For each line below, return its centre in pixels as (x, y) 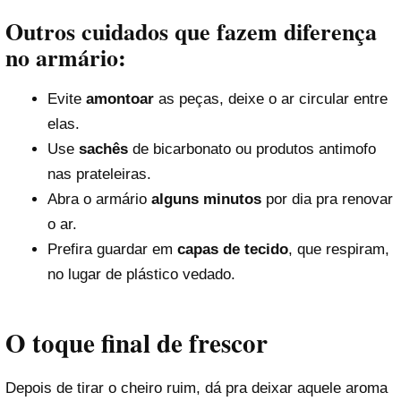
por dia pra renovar (327, 199)
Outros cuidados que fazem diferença (191, 31)
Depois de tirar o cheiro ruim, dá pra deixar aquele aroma (196, 388)
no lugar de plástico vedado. (141, 274)
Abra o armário (99, 199)
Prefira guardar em (112, 249)
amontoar (119, 98)
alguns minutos (206, 199)
